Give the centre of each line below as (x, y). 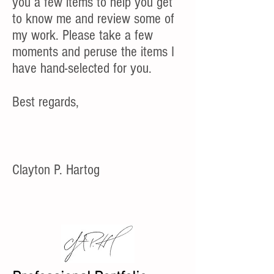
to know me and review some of (93, 19)
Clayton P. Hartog (56, 170)
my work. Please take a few (83, 35)
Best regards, (46, 102)
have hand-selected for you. (84, 68)
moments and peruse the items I (93, 52)
